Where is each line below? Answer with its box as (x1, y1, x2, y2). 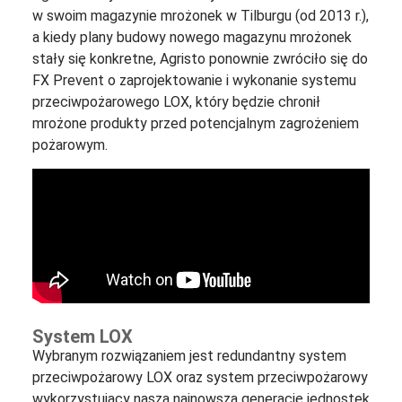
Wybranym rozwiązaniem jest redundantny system (31, 346, 346, 364)
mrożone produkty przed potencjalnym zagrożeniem (31, 114, 359, 132)
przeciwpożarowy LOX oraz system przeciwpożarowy (31, 368, 368, 386)
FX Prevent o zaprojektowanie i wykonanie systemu (31, 71, 356, 89)
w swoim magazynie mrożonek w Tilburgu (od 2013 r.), (31, 6, 369, 24)
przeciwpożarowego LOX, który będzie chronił (31, 92, 320, 110)
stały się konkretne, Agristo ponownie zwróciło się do (31, 49, 368, 67)
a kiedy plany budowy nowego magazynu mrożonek (31, 28, 352, 46)
